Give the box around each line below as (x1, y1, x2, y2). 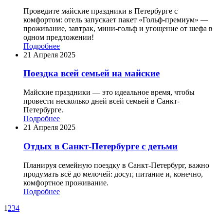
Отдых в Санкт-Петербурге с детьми (23, 141, 178, 151)
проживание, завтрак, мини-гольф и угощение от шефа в (23, 24, 213, 33)
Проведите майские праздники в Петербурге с (23, 6, 178, 15)
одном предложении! (23, 33, 94, 41)
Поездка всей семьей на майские (23, 68, 160, 79)
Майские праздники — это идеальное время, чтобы (23, 88, 195, 97)
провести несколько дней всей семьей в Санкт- (23, 97, 180, 106)
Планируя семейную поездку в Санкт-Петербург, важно (23, 161, 209, 169)
